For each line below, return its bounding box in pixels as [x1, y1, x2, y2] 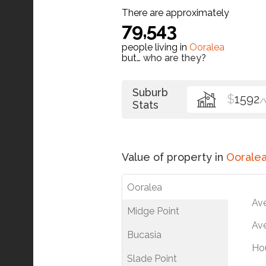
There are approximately [122, 7, 229, 18]
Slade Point [127, 252, 177, 264]
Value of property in [122, 150, 226, 163]
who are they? [143, 52, 206, 64]
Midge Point [127, 205, 179, 217]
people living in [122, 41, 189, 53]
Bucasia [127, 229, 161, 240]
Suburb [132, 85, 168, 99]
